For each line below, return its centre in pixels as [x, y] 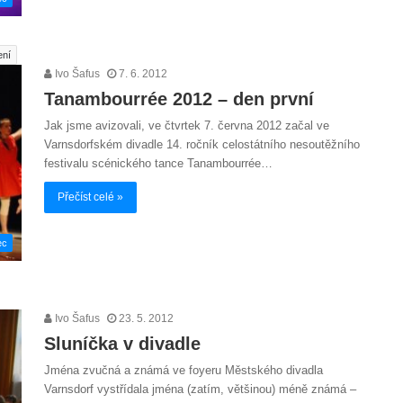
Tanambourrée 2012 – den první [179, 99]
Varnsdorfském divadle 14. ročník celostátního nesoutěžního [202, 145]
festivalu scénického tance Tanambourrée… [158, 164]
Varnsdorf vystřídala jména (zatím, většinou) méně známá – [200, 389]
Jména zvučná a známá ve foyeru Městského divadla [184, 370]
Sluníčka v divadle [122, 343]
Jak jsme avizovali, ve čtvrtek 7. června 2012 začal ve [187, 126]
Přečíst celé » [90, 197]
